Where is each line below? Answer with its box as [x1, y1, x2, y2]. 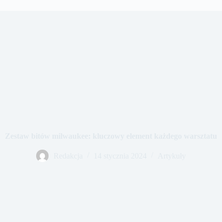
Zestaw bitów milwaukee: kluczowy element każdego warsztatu [5, 131, 217, 140]
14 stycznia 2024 [94, 151, 147, 160]
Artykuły [158, 151, 186, 160]
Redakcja [54, 151, 83, 160]
